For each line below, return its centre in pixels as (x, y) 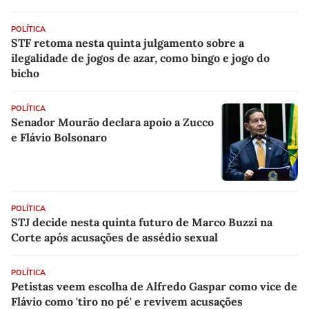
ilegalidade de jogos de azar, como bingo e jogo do (140, 58)
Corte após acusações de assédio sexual (114, 238)
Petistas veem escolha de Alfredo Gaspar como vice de (154, 287)
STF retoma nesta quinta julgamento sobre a (128, 43)
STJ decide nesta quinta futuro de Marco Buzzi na (142, 222)
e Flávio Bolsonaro (59, 138)
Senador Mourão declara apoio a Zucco (112, 122)
